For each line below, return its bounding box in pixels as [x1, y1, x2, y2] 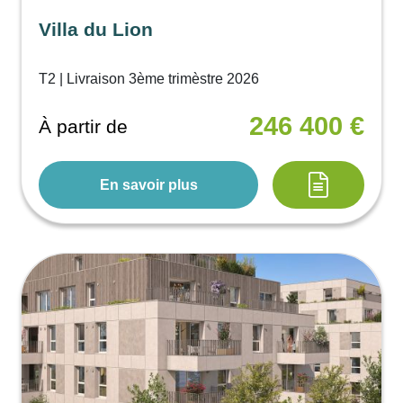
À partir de [39, 115, 129, 137]
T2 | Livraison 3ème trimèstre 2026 [39, 71, 260, 87]
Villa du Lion [39, 19, 154, 40]
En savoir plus [99, 176, 198, 193]
